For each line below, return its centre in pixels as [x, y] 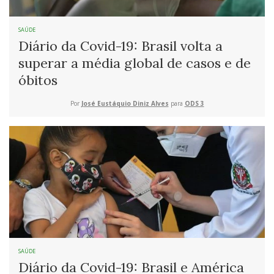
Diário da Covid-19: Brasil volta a [120, 46]
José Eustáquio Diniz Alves [125, 103]
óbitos [38, 80]
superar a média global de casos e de [135, 63]
